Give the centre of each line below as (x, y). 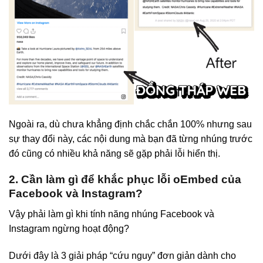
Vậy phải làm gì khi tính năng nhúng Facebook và (112, 214)
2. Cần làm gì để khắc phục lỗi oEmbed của (125, 180)
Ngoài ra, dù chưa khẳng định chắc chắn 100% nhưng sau (130, 124)
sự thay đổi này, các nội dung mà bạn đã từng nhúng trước (131, 139)
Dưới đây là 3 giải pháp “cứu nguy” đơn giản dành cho (122, 255)
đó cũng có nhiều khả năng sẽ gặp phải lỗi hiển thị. (114, 153)
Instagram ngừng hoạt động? (69, 229)
